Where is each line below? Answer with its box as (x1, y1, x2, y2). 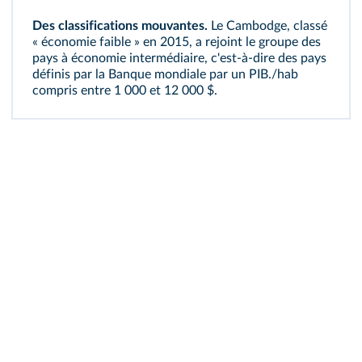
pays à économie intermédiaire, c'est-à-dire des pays (32, 52, 326, 65)
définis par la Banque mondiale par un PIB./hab (32, 68, 298, 81)
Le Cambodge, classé (208, 19, 327, 32)
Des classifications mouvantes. (32, 19, 208, 32)
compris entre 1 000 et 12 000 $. (32, 84, 217, 97)
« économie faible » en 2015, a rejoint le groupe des (32, 36, 321, 48)
